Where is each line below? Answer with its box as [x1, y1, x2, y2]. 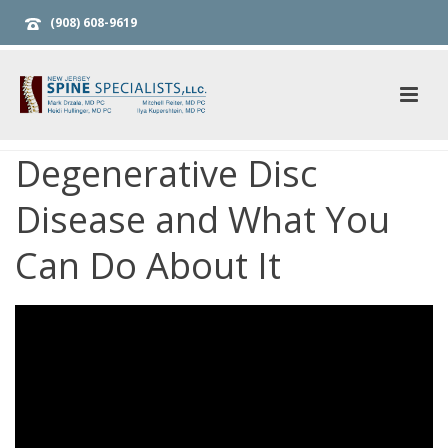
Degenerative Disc [15, 149, 317, 198]
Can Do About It [15, 241, 281, 290]
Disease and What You [15, 195, 390, 244]
